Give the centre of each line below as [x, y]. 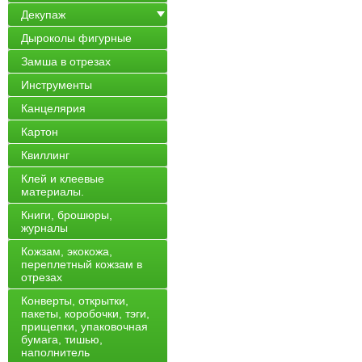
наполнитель [55, 352]
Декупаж [43, 15]
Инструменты [57, 85]
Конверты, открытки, [75, 301]
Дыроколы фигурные [76, 38]
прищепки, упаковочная [84, 326]
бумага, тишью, [62, 339]
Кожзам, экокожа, [67, 251]
